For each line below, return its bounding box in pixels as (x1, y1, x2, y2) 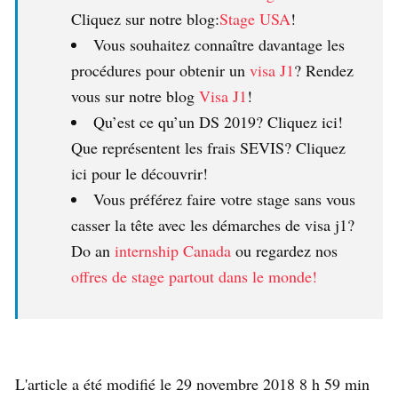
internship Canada (115, 239, 231, 261)
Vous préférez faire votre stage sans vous (93, 187, 355, 210)
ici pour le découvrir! (71, 162, 208, 184)
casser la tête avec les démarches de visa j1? (71, 213, 354, 235)
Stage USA (219, 7, 291, 29)
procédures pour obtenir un (71, 59, 250, 81)
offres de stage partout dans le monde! (71, 265, 317, 287)
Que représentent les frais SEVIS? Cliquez (71, 136, 346, 158)
